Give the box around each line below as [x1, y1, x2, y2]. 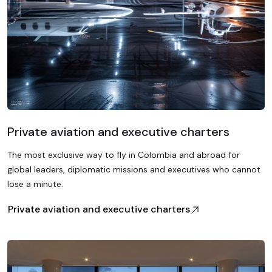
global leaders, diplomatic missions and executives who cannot [7, 164, 260, 175]
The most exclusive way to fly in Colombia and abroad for [7, 149, 240, 160]
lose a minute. [7, 178, 63, 189]
